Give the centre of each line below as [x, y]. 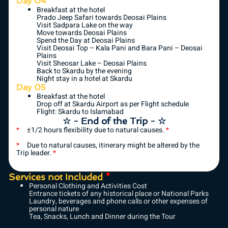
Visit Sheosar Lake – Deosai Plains [92, 64]
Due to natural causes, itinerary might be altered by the [109, 145]
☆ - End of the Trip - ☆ [114, 121]
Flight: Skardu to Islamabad [80, 112]
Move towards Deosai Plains [82, 33]
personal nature [54, 209]
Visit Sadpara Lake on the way [85, 25]
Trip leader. [35, 153]
